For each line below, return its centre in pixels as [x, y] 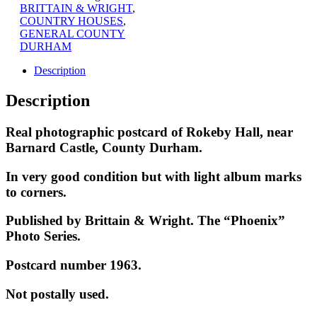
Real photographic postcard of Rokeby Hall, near [149, 132]
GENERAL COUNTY [73, 33]
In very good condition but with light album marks [154, 176]
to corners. [36, 192]
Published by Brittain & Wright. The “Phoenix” [145, 221]
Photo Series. [43, 236]
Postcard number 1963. [74, 265]
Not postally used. [57, 294]
